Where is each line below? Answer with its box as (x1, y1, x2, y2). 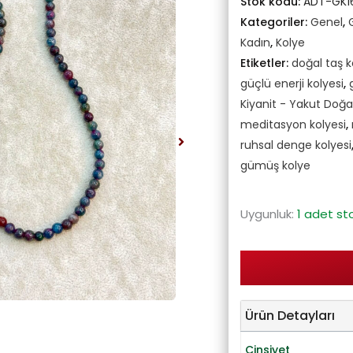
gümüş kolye (240, 158, 310, 174)
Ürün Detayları (244, 307, 335, 325)
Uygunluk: (240, 206, 294, 223)
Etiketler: (240, 55, 292, 72)
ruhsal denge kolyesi (240, 137, 351, 154)
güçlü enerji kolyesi (240, 76, 344, 92)
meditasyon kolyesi (240, 117, 346, 133)
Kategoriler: (240, 14, 310, 31)
